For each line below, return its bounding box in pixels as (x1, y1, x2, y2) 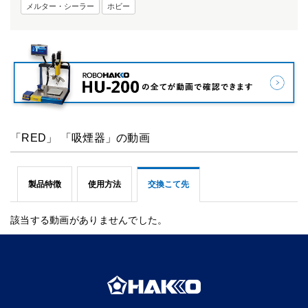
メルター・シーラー (26, 2, 94, 10)
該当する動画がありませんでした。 (10, 214, 168, 226)
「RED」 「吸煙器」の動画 (10, 132, 150, 144)
